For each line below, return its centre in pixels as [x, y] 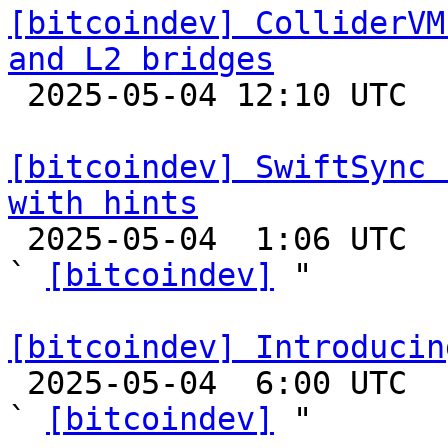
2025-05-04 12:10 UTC [17, 95]
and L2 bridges [141, 59]
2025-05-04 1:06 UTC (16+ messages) [17, 239]
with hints [103, 203]
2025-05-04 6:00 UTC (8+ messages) [17, 383]
